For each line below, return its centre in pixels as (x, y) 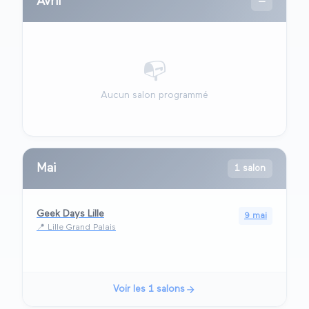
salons (169, 289)
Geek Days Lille (70, 214)
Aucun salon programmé (154, 96)
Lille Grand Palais (82, 228)
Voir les (131, 289)
